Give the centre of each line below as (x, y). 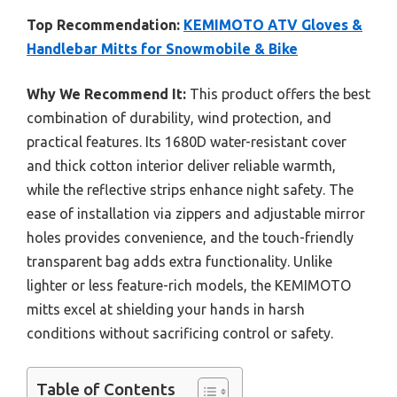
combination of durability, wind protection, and (179, 117)
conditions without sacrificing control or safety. (180, 333)
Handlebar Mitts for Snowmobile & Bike (162, 48)
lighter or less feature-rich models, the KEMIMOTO (189, 285)
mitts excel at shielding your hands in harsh (166, 309)
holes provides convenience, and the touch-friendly (190, 237)
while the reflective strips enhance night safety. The (190, 189)
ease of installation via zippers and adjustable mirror (196, 213)
